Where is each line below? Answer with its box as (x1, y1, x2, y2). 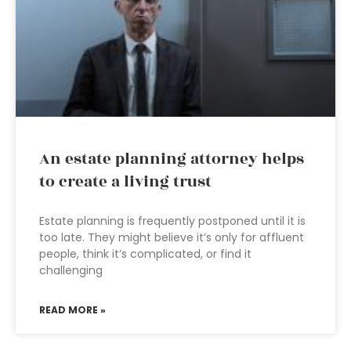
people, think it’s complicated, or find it (39, 246, 251, 262)
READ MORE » (39, 303, 106, 317)
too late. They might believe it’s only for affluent (39, 230, 304, 245)
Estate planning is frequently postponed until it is (39, 213, 306, 229)
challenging (39, 262, 103, 278)
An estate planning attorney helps (39, 147, 304, 171)
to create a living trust (39, 170, 212, 194)
